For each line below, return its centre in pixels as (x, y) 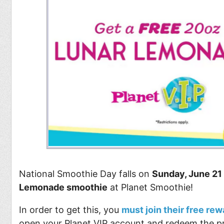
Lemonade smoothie (63, 187)
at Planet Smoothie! (150, 187)
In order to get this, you (70, 209)
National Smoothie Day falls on (85, 173)
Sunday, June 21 (187, 173)
